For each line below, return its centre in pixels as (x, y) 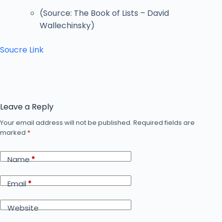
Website (23, 208)
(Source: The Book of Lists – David (104, 13)
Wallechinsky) (67, 25)
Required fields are (164, 122)
